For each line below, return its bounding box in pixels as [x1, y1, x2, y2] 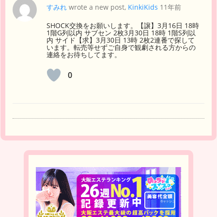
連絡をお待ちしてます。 [46, 50, 121, 60]
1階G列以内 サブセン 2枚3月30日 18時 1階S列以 [46, 28, 196, 38]
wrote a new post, [67, 2, 128, 12]
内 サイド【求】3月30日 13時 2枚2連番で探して [46, 35, 195, 45]
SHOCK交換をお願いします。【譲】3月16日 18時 [46, 21, 199, 31]
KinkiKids [128, 2, 158, 12]
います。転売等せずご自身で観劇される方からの [46, 43, 196, 52]
